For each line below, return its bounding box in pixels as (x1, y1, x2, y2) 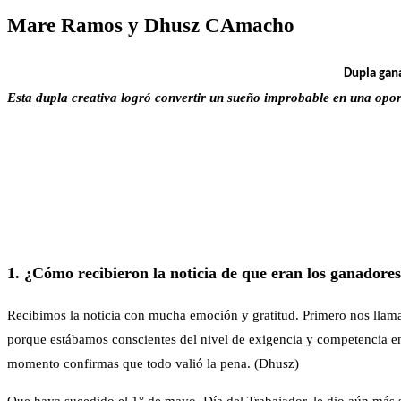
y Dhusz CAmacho (128, 13, 294, 37)
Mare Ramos (7, 13, 123, 37)
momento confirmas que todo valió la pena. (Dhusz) (7, 355, 299, 371)
